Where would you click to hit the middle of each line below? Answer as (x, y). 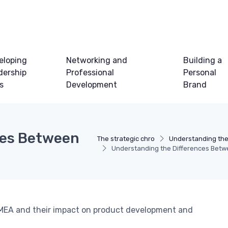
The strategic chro (126, 139)
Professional (90, 73)
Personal (200, 73)
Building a (203, 61)
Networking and (96, 61)
